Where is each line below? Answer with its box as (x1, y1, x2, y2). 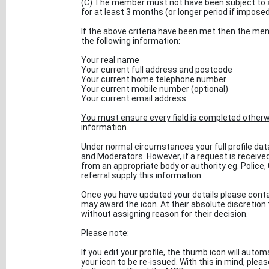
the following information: (81, 35, 180, 46)
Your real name (81, 55, 139, 65)
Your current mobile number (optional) (81, 83, 228, 94)
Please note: (81, 228, 129, 238)
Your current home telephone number (81, 74, 226, 84)
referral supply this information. (81, 170, 203, 180)
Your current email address (81, 93, 186, 103)
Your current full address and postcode (81, 64, 232, 74)
